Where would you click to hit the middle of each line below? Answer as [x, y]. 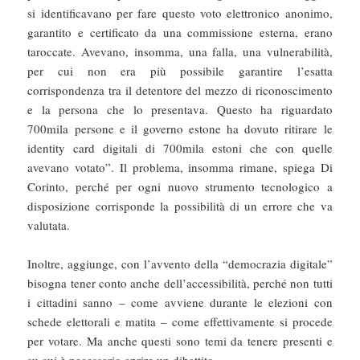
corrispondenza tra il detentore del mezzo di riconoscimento [180, 90]
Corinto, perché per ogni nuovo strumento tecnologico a [180, 187]
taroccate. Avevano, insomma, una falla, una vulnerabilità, [180, 52]
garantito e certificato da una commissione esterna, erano [180, 33]
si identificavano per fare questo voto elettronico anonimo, [180, 13]
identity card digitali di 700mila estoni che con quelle [180, 148]
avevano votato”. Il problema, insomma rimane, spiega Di [180, 168]
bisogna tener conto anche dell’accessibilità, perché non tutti [180, 283]
